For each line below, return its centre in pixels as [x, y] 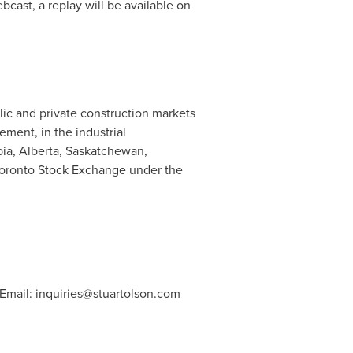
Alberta [39, 150]
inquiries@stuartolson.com [108, 293]
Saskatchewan [104, 150]
